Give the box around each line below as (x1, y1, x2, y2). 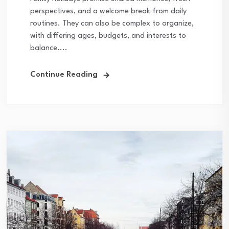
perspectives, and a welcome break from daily (30, 8, 187, 16)
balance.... (30, 44, 67, 53)
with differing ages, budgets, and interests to (30, 32, 186, 40)
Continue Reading (30, 71, 98, 79)
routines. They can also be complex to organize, (30, 20, 194, 28)
